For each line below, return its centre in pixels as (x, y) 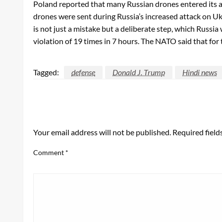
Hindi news (200, 72)
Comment (49, 152)
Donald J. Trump (139, 72)
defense (83, 72)
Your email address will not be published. (102, 132)
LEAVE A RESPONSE (74, 115)
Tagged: (46, 72)
